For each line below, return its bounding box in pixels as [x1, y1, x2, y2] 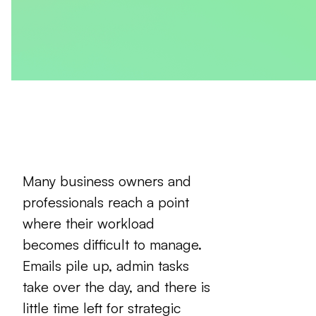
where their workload [23, 214, 154, 233]
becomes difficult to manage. [23, 236, 202, 254]
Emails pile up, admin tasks [23, 257, 189, 275]
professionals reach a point [23, 193, 189, 212]
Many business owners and [23, 172, 191, 190]
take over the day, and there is [23, 278, 210, 296]
